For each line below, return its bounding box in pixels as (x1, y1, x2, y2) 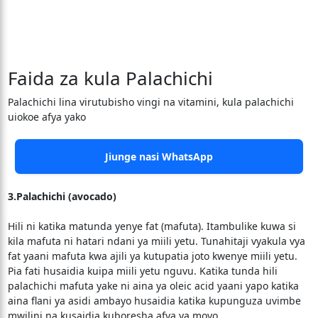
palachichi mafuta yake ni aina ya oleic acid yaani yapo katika (7, 279, 299, 292)
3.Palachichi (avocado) (7, 190, 116, 203)
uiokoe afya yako (7, 110, 86, 124)
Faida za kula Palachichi (7, 65, 213, 91)
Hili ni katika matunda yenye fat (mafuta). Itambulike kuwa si (7, 219, 296, 233)
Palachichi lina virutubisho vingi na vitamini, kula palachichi (7, 95, 294, 109)
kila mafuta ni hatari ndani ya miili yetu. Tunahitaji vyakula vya (7, 234, 305, 248)
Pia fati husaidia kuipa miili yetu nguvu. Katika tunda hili (7, 264, 278, 278)
